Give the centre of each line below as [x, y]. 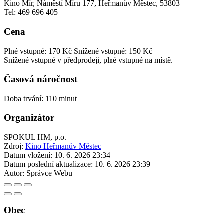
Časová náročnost [41, 79]
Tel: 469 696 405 [31, 12]
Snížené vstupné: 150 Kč [113, 51]
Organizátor [29, 117]
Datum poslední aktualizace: [48, 164]
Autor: [14, 173]
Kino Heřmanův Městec [63, 146]
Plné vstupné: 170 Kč [38, 51]
